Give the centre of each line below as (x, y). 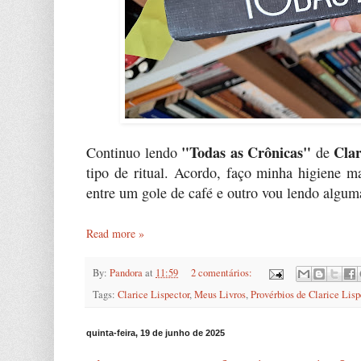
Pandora (126, 273)
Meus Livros (220, 295)
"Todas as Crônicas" (246, 152)
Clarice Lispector (154, 295)
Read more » (115, 234)
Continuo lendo (134, 152)
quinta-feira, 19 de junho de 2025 (156, 333)
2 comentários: (222, 273)
